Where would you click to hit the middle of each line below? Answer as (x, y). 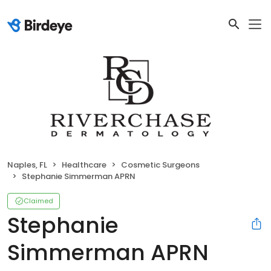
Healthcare (84, 165)
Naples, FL (27, 165)
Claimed (38, 201)
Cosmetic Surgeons (160, 165)
